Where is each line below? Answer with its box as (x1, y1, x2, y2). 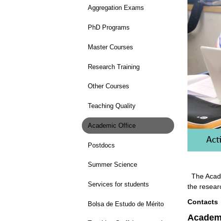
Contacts (187, 198, 218, 206)
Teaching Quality (87, 102, 136, 110)
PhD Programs (87, 24, 130, 32)
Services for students (87, 180, 149, 188)
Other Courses (87, 82, 129, 90)
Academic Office (87, 121, 136, 129)
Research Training (87, 63, 140, 71)
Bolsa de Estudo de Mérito (87, 200, 164, 208)
